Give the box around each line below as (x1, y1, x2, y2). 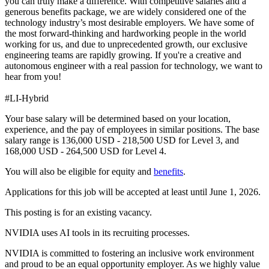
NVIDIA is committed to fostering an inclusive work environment (5, 247, 254, 258)
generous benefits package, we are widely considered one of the (5, 6, 246, 17)
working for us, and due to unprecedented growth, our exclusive (5, 38, 247, 49)
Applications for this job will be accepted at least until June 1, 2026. (5, 186, 261, 197)
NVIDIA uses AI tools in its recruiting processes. (5, 227, 190, 238)
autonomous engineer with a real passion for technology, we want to (5, 60, 262, 71)
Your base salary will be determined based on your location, (5, 113, 231, 124)
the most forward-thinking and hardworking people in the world (5, 28, 246, 38)
